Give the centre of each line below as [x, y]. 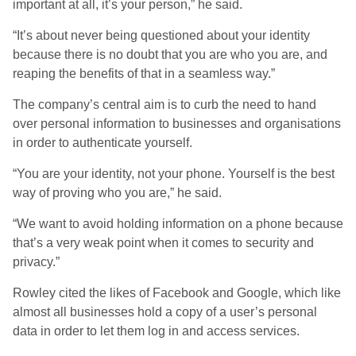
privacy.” [36, 262]
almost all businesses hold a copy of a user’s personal [165, 312]
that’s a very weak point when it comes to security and [163, 243]
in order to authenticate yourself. [103, 143]
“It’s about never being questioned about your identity [161, 35]
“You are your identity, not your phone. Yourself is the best [174, 174]
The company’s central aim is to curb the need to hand [164, 104]
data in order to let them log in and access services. [156, 331]
